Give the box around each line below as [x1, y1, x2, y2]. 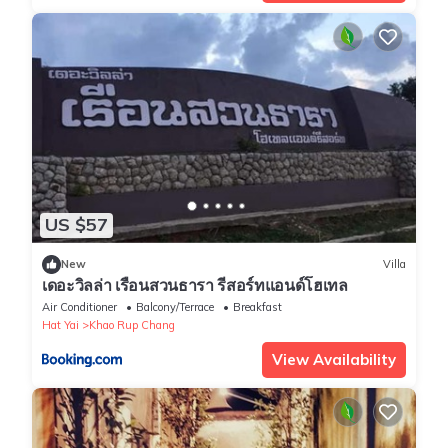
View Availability [272, 349, 396, 369]
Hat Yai [42, 317, 79, 332]
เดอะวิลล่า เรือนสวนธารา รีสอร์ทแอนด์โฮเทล [42, 274, 348, 295]
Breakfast [233, 299, 282, 314]
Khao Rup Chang [89, 317, 175, 332]
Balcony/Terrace [136, 299, 214, 314]
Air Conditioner [42, 299, 117, 314]
